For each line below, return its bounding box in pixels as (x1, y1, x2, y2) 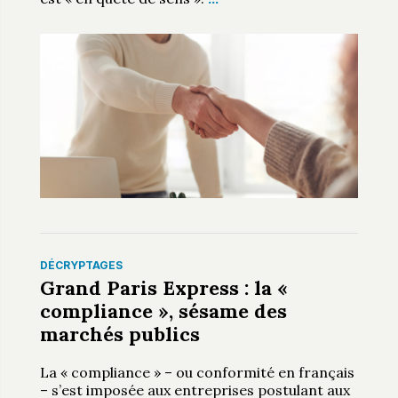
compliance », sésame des (39, 298, 287, 323)
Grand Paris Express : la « (39, 275, 288, 300)
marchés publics (39, 321, 200, 346)
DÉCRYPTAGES (39, 258, 123, 272)
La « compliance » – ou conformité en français (39, 362, 354, 381)
